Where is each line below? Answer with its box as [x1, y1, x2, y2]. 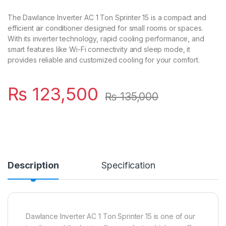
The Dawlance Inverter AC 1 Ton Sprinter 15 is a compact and [8, 13, 206, 22]
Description [8, 159, 59, 171]
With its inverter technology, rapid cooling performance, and [8, 34, 204, 43]
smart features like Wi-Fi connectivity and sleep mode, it [8, 44, 191, 53]
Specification [101, 159, 155, 171]
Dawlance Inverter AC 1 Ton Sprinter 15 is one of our [26, 211, 195, 220]
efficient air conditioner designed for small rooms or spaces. [8, 23, 203, 32]
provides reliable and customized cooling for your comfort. [8, 55, 200, 64]
